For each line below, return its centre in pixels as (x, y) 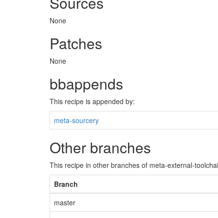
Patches (76, 43)
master (65, 202)
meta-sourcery (76, 120)
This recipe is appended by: (92, 101)
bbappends (86, 83)
